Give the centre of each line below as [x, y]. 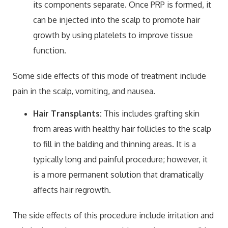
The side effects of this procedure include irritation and [113, 216]
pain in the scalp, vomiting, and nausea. [84, 91]
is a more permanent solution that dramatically [118, 175]
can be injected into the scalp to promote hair [117, 20]
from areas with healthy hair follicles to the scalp [122, 129]
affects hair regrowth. [72, 190]
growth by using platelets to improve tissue [113, 35]
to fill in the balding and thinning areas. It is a [115, 144]
